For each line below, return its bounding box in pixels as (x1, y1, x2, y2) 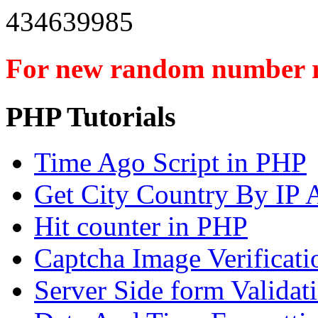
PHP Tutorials (6, 100, 176, 133)
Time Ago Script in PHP (34, 147, 307, 178)
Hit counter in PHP (34, 211, 248, 242)
